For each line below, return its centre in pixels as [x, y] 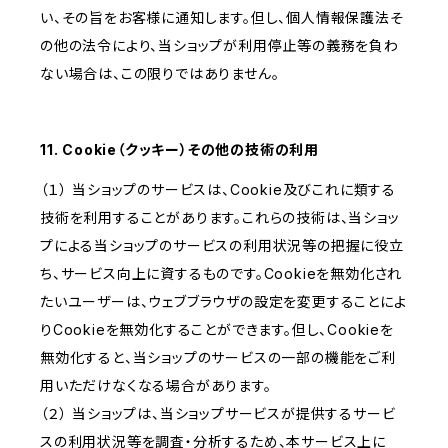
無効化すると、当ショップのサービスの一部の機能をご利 [218, 358]
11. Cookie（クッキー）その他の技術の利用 [180, 150]
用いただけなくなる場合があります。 [156, 386]
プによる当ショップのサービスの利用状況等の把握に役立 [222, 246]
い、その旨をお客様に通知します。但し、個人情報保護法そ [222, 18]
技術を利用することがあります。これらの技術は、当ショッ [220, 218]
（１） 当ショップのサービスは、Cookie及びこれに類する [218, 190]
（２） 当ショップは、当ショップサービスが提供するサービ [218, 414]
